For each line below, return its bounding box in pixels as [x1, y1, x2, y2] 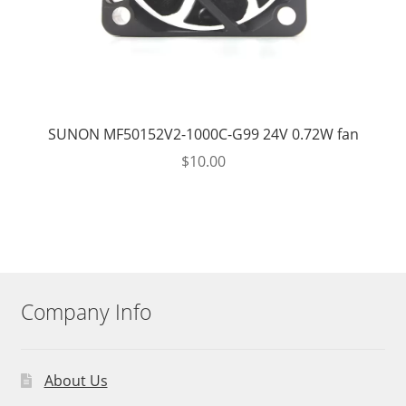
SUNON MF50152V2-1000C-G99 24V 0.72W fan [47, 123, 359, 144]
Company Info [20, 297, 151, 326]
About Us [43, 371, 108, 391]
